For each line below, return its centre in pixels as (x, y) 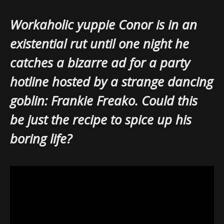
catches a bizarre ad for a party (100, 62)
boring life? (41, 138)
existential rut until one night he (99, 43)
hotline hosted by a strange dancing (111, 81)
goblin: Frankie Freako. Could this (104, 100)
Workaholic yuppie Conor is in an (103, 24)
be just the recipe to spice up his (101, 119)
